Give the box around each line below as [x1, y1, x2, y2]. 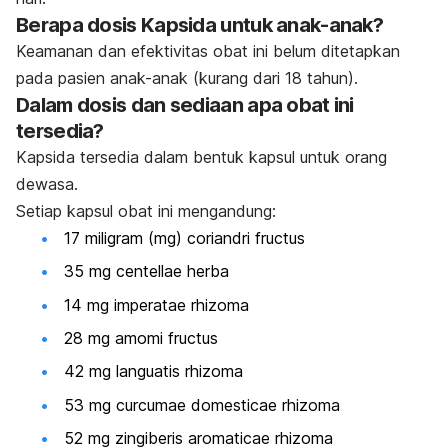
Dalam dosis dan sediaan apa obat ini [16, 92, 354, 117]
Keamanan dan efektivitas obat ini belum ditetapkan [16, 40, 400, 61]
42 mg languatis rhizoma [64, 361, 243, 382]
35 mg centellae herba [64, 261, 229, 282]
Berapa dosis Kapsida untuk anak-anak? [16, 12, 384, 37]
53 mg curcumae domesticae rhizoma [64, 394, 340, 415]
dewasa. [16, 173, 78, 194]
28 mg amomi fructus [64, 328, 218, 349]
